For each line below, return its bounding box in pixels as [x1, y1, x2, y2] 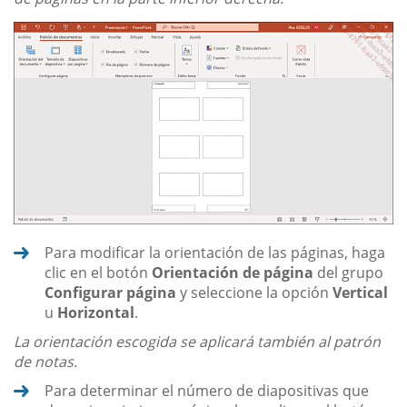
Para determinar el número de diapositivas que [45, 380, 369, 401]
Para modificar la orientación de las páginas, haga [45, 242, 385, 263]
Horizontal [57, 302, 134, 323]
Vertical [333, 282, 388, 303]
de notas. [14, 351, 77, 372]
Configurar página [45, 282, 176, 303]
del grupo [313, 262, 383, 283]
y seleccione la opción [176, 282, 333, 303]
